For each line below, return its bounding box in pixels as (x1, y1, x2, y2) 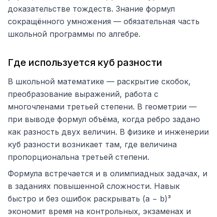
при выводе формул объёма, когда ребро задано (8, 114, 200, 124)
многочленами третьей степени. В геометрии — (8, 102, 197, 111)
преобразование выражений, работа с (8, 89, 158, 99)
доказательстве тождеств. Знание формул (8, 4, 175, 14)
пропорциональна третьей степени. (8, 152, 149, 162)
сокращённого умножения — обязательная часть (8, 16, 200, 26)
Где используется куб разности (8, 57, 162, 68)
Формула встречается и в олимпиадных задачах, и (8, 169, 207, 178)
